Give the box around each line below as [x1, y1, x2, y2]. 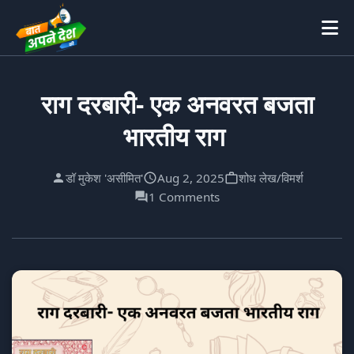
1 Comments [149, 189, 220, 205]
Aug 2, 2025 [156, 170, 224, 186]
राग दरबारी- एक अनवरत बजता [40, 87, 314, 121]
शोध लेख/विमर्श [238, 170, 303, 186]
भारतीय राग [122, 119, 232, 153]
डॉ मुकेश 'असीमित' [65, 170, 143, 186]
